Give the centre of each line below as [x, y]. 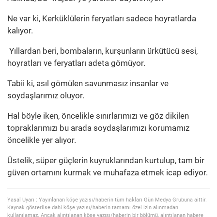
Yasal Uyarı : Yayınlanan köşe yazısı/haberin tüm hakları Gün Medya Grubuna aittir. [107, 200]
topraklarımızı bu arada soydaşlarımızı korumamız [98, 128]
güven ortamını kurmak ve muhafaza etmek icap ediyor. [108, 173]
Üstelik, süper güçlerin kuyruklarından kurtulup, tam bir [106, 161]
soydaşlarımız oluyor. [46, 96]
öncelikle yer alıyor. [42, 140]
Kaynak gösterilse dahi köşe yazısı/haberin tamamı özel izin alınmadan [93, 208]
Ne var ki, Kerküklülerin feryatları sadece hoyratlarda [102, 19]
